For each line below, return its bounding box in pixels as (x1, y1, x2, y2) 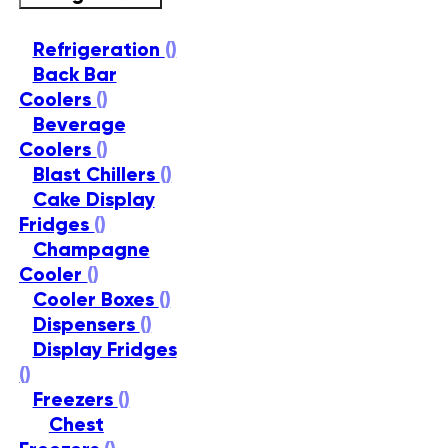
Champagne (32, 237, 150, 262)
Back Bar (32, 62, 117, 87)
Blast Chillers (32, 162, 160, 187)
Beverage (32, 112, 126, 137)
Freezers (32, 387, 118, 412)
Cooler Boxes (32, 287, 159, 312)
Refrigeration (32, 37, 165, 62)
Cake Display (32, 187, 155, 212)
